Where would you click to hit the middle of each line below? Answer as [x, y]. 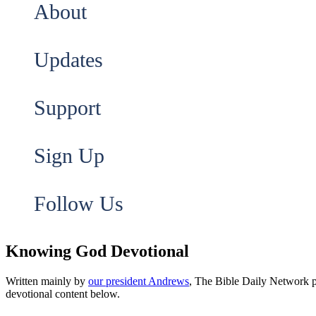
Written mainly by [47, 281]
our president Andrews [139, 281]
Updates [68, 60]
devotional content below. [63, 293]
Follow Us [79, 203]
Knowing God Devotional [97, 251]
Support [67, 108]
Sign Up [69, 156]
